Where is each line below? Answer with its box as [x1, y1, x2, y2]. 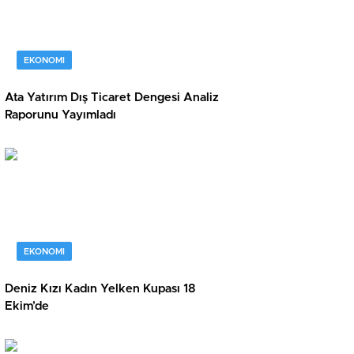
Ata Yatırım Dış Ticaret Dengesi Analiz [5, 92, 219, 104]
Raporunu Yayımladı [5, 109, 116, 122]
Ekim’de [5, 300, 49, 313]
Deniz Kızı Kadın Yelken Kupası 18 [5, 283, 196, 296]
